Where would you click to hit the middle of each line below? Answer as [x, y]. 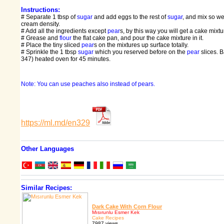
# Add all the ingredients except [64, 31]
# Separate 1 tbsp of [49, 17]
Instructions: [40, 10]
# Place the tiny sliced [51, 45]
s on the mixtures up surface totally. [141, 45]
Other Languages [47, 149]
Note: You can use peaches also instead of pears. [88, 84]
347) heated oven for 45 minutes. [66, 59]
